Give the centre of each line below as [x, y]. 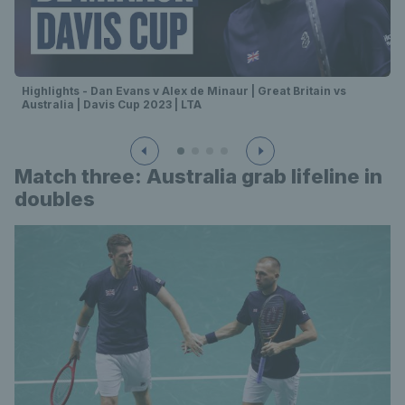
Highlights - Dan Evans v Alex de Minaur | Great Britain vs [184, 90]
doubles [55, 198]
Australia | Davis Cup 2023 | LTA [112, 104]
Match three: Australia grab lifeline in [198, 176]
